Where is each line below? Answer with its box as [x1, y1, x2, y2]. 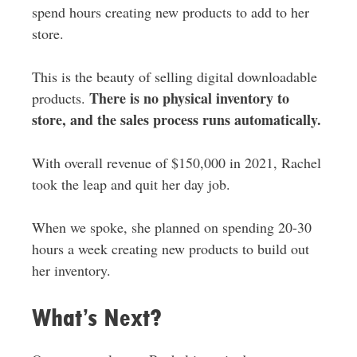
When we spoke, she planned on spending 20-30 [31, 217, 312, 237]
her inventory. [31, 260, 111, 280]
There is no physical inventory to [88, 87, 289, 108]
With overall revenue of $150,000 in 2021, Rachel [31, 152, 321, 172]
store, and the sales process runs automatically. [31, 108, 321, 130]
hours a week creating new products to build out [31, 238, 309, 258]
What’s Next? [31, 303, 162, 331]
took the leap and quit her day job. [31, 174, 230, 194]
